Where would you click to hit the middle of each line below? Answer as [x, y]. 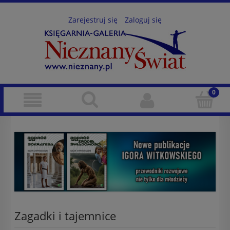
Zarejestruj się [93, 20]
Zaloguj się [143, 20]
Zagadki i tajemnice [65, 216]
